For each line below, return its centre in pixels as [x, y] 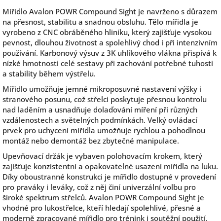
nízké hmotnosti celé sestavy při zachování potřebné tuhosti [108, 63]
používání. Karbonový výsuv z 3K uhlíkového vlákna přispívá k [110, 53]
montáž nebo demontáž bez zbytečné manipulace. [91, 141]
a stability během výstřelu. [49, 74]
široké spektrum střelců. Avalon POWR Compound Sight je [103, 198]
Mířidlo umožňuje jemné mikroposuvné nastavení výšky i [102, 89]
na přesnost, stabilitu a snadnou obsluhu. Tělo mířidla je [100, 22]
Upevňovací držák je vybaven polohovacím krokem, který [102, 156]
